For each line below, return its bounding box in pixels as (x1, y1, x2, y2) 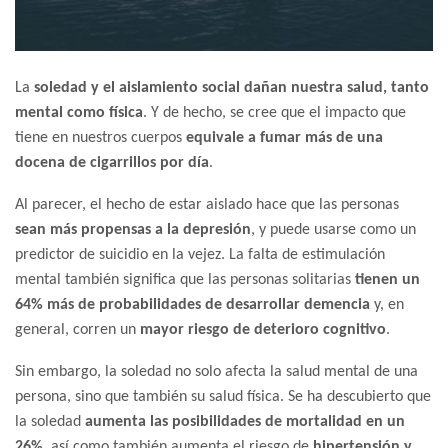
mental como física (15, 105, 143, 121)
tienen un (351, 272, 420, 288)
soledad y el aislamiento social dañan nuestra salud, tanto (34, 80, 429, 96)
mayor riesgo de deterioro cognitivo (136, 322, 386, 338)
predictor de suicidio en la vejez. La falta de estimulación (15, 247, 385, 263)
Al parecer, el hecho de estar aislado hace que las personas (15, 197, 399, 213)
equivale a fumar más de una (186, 130, 383, 146)
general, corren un (15, 322, 136, 338)
